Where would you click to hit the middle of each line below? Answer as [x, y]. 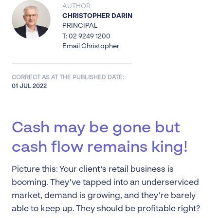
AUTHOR [76, 6]
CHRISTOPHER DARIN [97, 16]
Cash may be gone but [96, 128]
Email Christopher [91, 46]
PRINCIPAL [80, 26]
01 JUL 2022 [29, 87]
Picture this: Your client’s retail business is [93, 170]
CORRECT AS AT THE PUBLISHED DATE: [68, 78]
